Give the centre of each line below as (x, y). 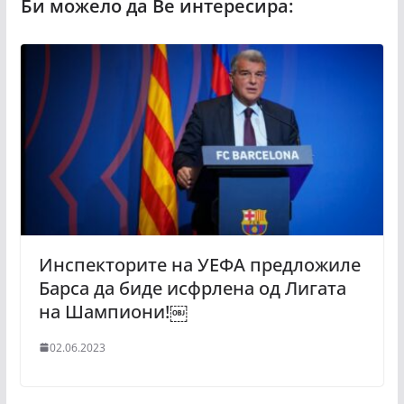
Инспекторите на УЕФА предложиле (199, 264)
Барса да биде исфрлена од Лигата (192, 288)
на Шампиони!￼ (113, 311)
